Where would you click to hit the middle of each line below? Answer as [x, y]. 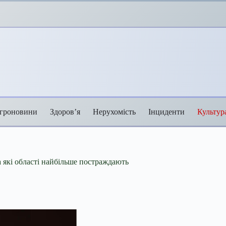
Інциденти [166, 111]
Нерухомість [114, 111]
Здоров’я [65, 111]
